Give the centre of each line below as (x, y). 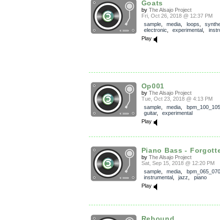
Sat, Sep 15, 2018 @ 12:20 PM (178, 163)
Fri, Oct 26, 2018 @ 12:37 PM (177, 16)
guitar (150, 113)
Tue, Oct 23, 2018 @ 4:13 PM (177, 98)
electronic (155, 30)
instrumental (158, 177)
